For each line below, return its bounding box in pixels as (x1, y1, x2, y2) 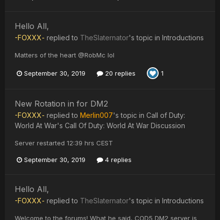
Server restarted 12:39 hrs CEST (15, 139, 113, 147)
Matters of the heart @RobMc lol (15, 51, 114, 59)
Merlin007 (80, 111, 113, 120)
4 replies (103, 156, 132, 164)
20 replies (103, 69, 136, 77)
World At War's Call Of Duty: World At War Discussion (15, 121, 185, 130)
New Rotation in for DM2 (15, 99, 108, 109)
